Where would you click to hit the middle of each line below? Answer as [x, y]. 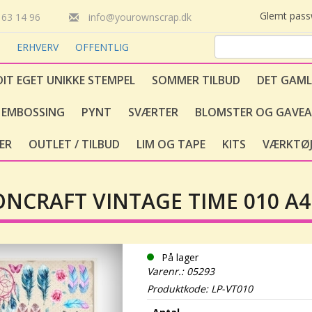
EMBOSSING [33, 112]
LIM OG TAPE [171, 144]
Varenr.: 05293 [180, 271]
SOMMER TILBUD [196, 80]
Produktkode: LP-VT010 [200, 289]
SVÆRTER [153, 112]
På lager [180, 257]
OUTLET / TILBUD [74, 144]
